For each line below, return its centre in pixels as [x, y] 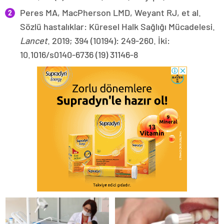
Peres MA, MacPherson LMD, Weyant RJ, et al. [110, 13]
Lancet [34, 41]
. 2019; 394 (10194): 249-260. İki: [109, 41]
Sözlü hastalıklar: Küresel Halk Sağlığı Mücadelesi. [117, 27]
